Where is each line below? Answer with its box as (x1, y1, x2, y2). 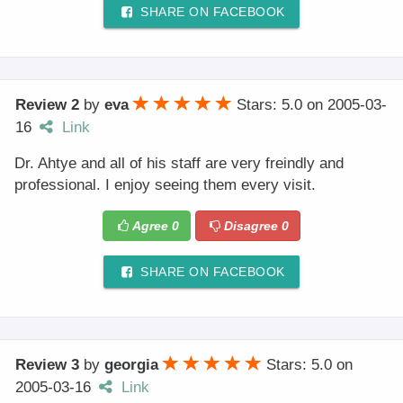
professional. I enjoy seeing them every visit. (14, 176, 316, 194)
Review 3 (15, 356, 79, 374)
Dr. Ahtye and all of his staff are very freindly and (14, 155, 344, 173)
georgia (104, 356, 158, 374)
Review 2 (15, 96, 79, 114)
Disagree (224, 219, 282, 234)
